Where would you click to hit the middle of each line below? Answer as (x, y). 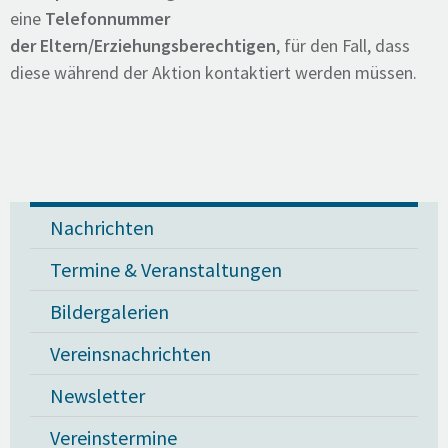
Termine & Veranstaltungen (166, 269)
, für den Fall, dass (343, 45)
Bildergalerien (109, 311)
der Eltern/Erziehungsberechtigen (143, 45)
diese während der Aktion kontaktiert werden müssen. (213, 72)
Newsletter (97, 395)
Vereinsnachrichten (130, 353)
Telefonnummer (107, 18)
